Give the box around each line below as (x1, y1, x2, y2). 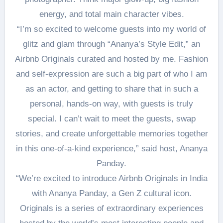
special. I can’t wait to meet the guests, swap (27, 114, 196, 123)
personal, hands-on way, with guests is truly (30, 99, 193, 109)
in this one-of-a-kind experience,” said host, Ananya (15, 144, 208, 153)
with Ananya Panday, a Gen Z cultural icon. (31, 189, 192, 198)
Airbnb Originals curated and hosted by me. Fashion (15, 54, 208, 64)
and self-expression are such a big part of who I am (16, 69, 207, 79)
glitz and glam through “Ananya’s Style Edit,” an (23, 39, 200, 49)
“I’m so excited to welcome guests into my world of (17, 24, 206, 34)
